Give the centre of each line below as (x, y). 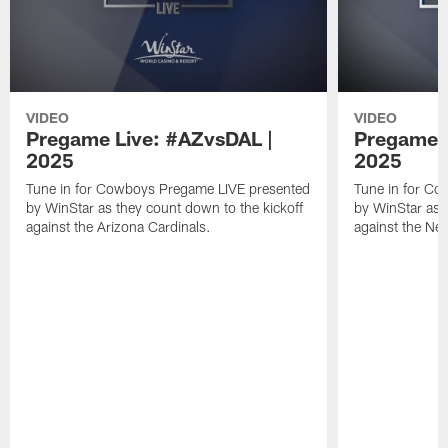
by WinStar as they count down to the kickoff (165, 208)
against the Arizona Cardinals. (119, 227)
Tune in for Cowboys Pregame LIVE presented (168, 189)
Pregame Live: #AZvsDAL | (150, 138)
